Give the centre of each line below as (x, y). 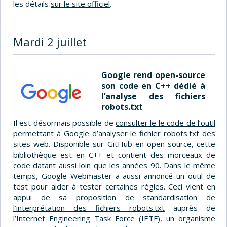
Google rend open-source (153, 75)
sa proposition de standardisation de (137, 197)
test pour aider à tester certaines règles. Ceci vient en (114, 186)
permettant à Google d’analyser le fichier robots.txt (106, 133)
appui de (36, 197)
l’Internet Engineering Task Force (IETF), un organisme (114, 218)
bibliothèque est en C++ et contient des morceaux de (114, 154)
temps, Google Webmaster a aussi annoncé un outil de (114, 176)
